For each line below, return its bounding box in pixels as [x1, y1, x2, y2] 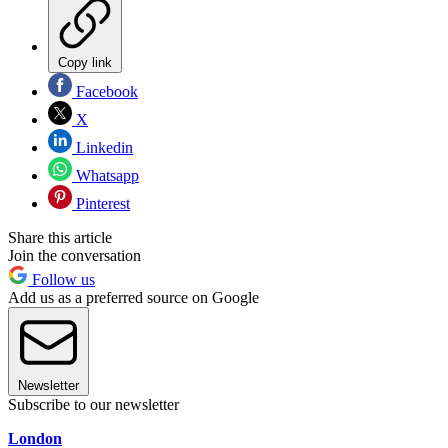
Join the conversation [8, 246, 141, 264]
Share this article [8, 228, 112, 246]
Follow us [28, 270, 95, 288]
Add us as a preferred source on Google [8, 288, 259, 306]
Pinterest [72, 194, 130, 212]
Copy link [58, 54, 112, 70]
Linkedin [72, 138, 133, 156]
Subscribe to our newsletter [8, 395, 179, 413]
